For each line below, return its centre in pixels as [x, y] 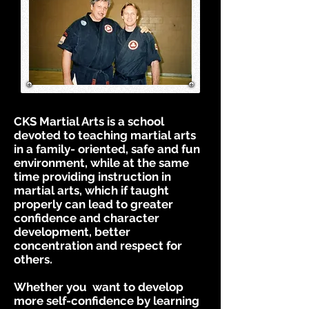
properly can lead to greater [93, 204]
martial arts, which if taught [91, 190]
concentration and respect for [98, 246]
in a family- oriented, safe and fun [107, 149]
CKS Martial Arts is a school [89, 121]
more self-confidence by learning [107, 301]
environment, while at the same [101, 163]
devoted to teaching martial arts [105, 135]
